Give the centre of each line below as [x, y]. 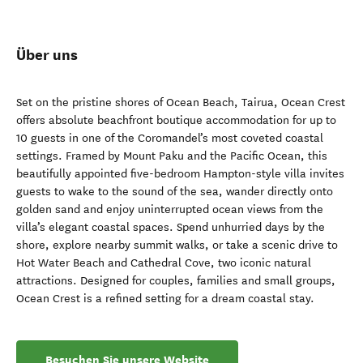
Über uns [47, 55]
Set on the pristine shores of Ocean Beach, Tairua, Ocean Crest [181, 102]
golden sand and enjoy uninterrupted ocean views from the [170, 209]
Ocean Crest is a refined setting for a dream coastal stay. [165, 299]
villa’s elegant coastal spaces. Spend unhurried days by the [171, 227]
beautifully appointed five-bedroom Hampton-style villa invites [180, 174]
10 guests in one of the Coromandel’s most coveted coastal [170, 138]
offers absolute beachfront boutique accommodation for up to [176, 120]
